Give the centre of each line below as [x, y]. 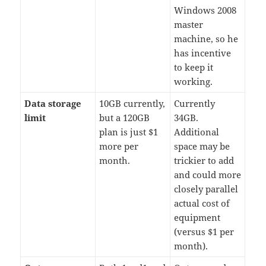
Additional [197, 132]
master [189, 25]
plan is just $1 [129, 132]
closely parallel [206, 189]
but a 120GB [125, 118]
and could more [208, 175]
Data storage [53, 104]
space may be [202, 146]
